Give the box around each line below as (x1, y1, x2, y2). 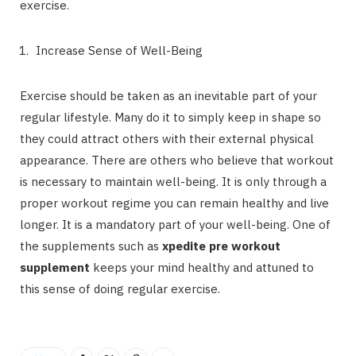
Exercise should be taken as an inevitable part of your (20, 88, 317, 103)
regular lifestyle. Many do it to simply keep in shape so (20, 110, 321, 125)
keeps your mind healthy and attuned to (90, 260, 314, 275)
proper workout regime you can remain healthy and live (20, 195, 329, 211)
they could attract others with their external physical (20, 131, 314, 146)
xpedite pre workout (162, 238, 281, 253)
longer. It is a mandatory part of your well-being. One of (20, 217, 331, 232)
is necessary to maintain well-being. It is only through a (20, 174, 327, 189)
